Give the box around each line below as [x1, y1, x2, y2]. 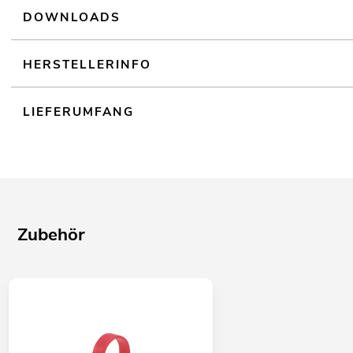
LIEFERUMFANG [23, 102, 135, 120]
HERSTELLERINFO [23, 55, 152, 72]
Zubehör [17, 221, 86, 247]
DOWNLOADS [23, 8, 121, 25]
